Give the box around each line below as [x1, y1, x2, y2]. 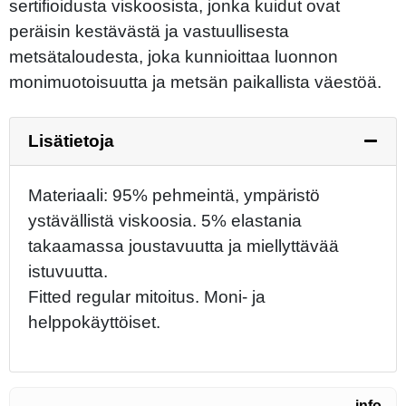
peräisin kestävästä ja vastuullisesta [9, 21, 289, 41]
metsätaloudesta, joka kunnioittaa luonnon [9, 46, 338, 66]
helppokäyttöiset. [28, 312, 160, 332]
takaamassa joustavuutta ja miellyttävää [28, 236, 339, 256]
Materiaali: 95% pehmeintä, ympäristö [28, 185, 320, 205]
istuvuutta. [28, 261, 108, 281]
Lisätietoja [28, 130, 114, 150]
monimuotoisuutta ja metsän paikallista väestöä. [9, 72, 382, 92]
